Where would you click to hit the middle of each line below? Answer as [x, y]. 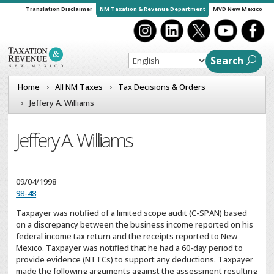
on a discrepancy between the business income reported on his [135, 225]
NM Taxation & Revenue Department [152, 9]
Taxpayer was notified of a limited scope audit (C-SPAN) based [132, 213]
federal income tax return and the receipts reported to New [127, 236]
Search [227, 61]
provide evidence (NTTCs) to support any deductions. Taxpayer [135, 260]
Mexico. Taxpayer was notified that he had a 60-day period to [130, 248]
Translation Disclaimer [59, 9]
